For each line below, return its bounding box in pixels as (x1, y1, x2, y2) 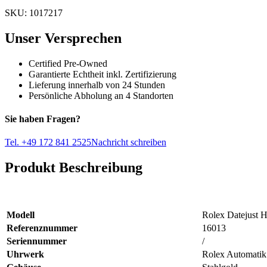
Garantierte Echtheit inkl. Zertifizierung (29, 69, 176, 79)
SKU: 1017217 (5, 8, 63, 18)
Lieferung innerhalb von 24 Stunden (29, 79, 165, 90)
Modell (7, 210, 35, 221)
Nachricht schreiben (91, 137, 166, 148)
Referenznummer (7, 223, 77, 234)
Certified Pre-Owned (29, 58, 107, 69)
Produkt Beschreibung (5, 160, 142, 176)
